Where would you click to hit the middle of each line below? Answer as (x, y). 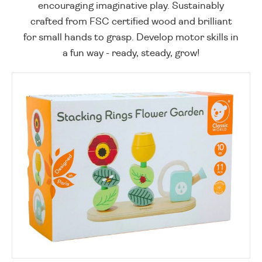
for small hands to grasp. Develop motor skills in (131, 37)
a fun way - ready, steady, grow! (131, 53)
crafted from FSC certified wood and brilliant (131, 22)
